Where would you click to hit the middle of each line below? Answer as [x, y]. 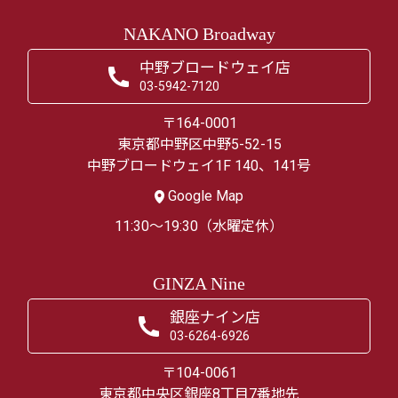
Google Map [206, 196]
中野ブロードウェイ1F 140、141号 [199, 166]
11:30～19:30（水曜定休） [199, 226]
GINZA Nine [199, 283]
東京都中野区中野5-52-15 [199, 144]
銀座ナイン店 [215, 317]
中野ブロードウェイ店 [215, 68]
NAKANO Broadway [199, 34]
